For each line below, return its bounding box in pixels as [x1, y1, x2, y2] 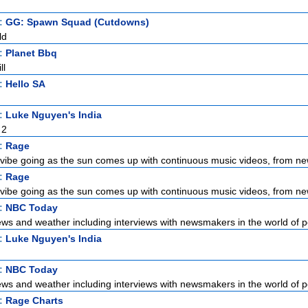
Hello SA [5, 78, 45, 89]
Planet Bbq [5, 47, 57, 58]
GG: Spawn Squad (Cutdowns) [5, 16, 149, 27]
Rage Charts [5, 295, 63, 306]
